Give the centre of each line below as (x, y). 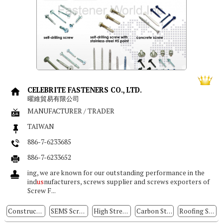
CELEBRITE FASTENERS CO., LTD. (85, 90)
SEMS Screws (82, 211)
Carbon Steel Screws (170, 211)
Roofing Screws (212, 211)
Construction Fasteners (39, 211)
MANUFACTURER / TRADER (71, 111)
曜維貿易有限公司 (54, 99)
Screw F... (42, 190)
